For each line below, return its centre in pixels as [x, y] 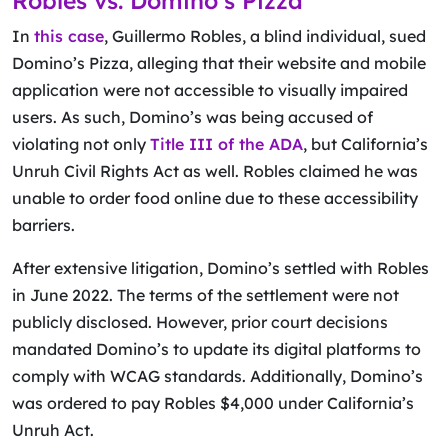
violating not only [81, 144]
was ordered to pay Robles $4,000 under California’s [213, 403]
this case [69, 36]
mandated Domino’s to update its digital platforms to [216, 349]
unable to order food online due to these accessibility [215, 198]
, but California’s [365, 144]
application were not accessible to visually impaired [210, 90]
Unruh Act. [53, 430]
